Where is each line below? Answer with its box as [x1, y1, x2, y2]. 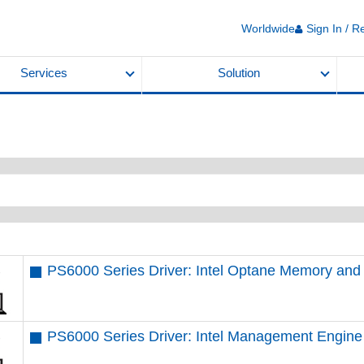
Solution [218, 67, 261, 80]
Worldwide [241, 21, 295, 35]
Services [19, 67, 67, 80]
